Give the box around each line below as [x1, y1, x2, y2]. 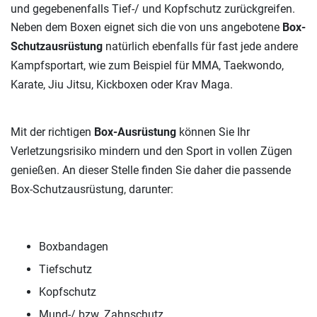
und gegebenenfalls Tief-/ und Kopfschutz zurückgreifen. [11, 2, 295, 16]
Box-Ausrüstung [94, 125, 176, 139]
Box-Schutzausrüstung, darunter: [11, 183, 173, 197]
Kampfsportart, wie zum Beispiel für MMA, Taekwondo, [11, 59, 284, 73]
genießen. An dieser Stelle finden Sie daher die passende [11, 163, 291, 178]
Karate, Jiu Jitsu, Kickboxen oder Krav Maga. [11, 78, 233, 92]
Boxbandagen [39, 240, 108, 254]
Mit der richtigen [11, 125, 94, 139]
